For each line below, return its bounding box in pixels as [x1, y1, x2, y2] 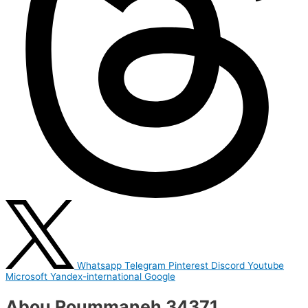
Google [144, 271, 175, 283]
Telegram [124, 260, 166, 272]
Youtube [247, 260, 284, 272]
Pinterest [168, 260, 208, 272]
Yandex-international [50, 271, 142, 283]
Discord [211, 260, 245, 272]
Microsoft [5, 271, 47, 283]
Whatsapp [77, 260, 122, 272]
